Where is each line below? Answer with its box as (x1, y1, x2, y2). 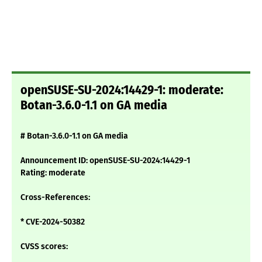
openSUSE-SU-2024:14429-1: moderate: (20, 82, 223, 98)
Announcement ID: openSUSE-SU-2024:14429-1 (20, 156, 190, 166)
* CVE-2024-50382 (20, 217, 85, 227)
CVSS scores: (20, 242, 68, 252)
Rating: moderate (20, 168, 85, 178)
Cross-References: (20, 192, 90, 203)
